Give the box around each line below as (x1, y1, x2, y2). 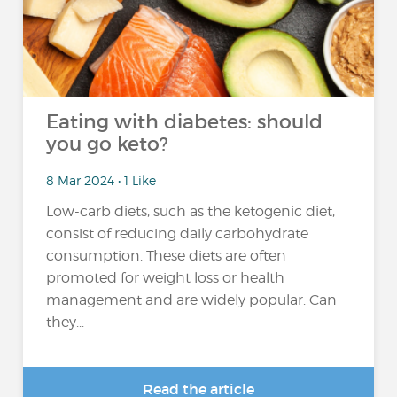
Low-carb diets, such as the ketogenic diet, (46, 203, 336, 221)
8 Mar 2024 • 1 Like (46, 172, 157, 188)
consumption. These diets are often (46, 247, 287, 265)
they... (46, 314, 85, 331)
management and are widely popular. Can (46, 292, 338, 309)
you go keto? (46, 132, 169, 156)
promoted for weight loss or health (46, 269, 285, 287)
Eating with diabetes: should (46, 110, 323, 134)
